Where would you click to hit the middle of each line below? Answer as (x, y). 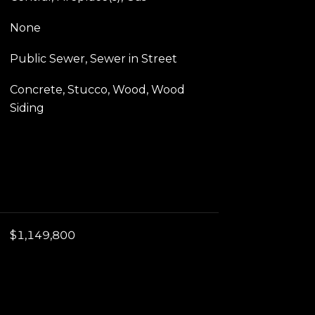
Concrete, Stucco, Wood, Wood (97, 89)
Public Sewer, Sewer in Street (93, 58)
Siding (27, 108)
